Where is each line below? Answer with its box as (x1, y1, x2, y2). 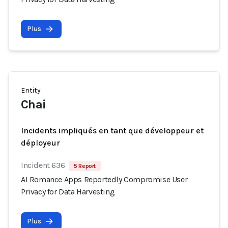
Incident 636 (21, 160, 65, 170)
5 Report (74, 162, 96, 169)
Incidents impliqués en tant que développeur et (21, 126, 204, 135)
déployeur (21, 138, 60, 148)
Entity (21, 86, 41, 95)
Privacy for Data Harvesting (21, 187, 115, 196)
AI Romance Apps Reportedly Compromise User (21, 175, 188, 184)
